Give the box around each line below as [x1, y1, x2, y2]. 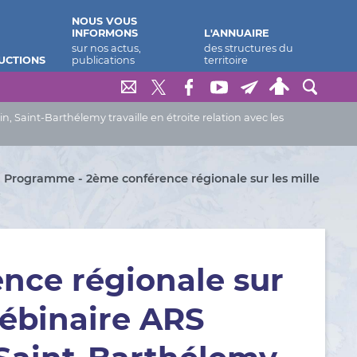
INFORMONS [71, 27, 138, 39]
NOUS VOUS [71, 15, 137, 27]
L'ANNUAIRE [204, 27, 270, 39]
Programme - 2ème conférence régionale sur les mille [4, 171, 320, 186]
